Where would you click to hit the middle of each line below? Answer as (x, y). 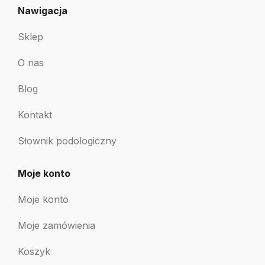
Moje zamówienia (56, 226)
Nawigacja (43, 10)
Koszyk (34, 252)
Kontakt (35, 115)
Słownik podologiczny (67, 141)
